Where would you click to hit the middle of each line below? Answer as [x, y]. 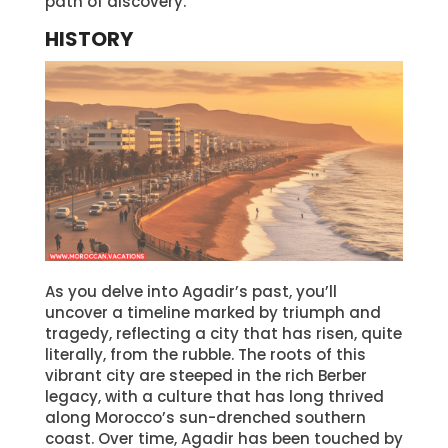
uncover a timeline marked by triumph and [212, 313]
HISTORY [88, 38]
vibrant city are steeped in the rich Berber [205, 376]
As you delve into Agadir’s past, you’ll [190, 292]
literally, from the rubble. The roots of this [205, 355]
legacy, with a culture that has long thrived [214, 397]
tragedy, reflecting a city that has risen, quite [223, 334]
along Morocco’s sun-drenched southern [205, 418]
